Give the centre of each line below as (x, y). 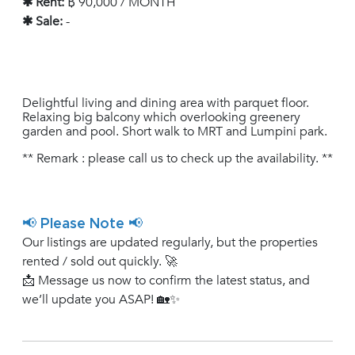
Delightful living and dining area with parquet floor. (166, 103)
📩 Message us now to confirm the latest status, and (166, 281)
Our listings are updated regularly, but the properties (170, 243)
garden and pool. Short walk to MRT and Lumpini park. (175, 132)
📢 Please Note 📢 (82, 225)
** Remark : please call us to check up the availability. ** (177, 159)
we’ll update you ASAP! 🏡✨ (101, 300)
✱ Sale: (42, 22)
